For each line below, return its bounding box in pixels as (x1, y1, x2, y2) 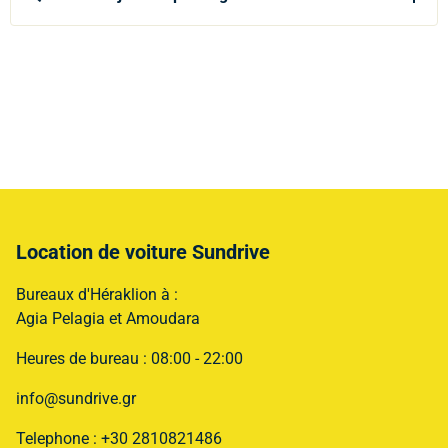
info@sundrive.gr (16, 389, 136, 408)
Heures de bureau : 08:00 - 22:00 (16, 349, 243, 368)
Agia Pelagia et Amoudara (16, 309, 200, 328)
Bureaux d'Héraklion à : (16, 285, 178, 304)
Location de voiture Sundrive (16, 240, 270, 264)
